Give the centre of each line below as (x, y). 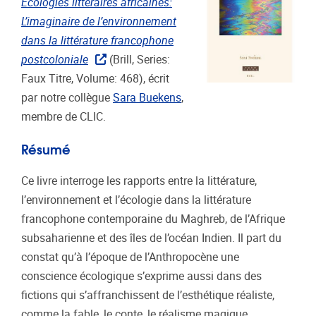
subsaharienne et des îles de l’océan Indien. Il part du (151, 238)
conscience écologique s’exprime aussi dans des (141, 276)
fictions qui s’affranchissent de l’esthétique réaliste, (148, 295)
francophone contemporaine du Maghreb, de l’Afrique (153, 219)
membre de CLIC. (63, 116)
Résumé (46, 148)
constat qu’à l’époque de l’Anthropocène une (130, 257)
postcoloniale (55, 59)
